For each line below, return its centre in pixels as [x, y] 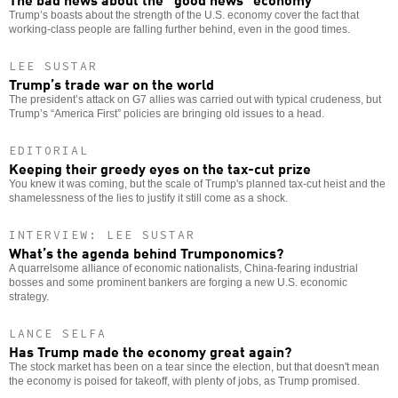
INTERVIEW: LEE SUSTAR [102, 235]
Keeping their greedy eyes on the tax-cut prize [160, 167]
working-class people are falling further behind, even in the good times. [179, 29]
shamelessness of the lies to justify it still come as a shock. [148, 198]
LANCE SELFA [58, 333]
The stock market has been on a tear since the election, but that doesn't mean [194, 366]
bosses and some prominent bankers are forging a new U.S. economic [178, 282]
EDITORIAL [49, 150]
